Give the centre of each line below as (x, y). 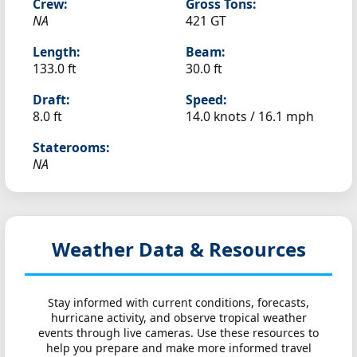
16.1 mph (286, 116)
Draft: (51, 100)
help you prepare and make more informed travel (178, 348)
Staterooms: (71, 147)
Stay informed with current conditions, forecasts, (178, 302)
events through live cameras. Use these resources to (178, 333)
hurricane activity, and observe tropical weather (178, 318)
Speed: (206, 100)
